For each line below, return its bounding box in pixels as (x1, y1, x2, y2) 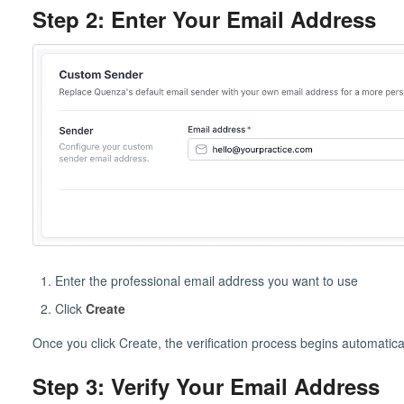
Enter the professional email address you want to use (54, 271, 358, 289)
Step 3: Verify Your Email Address (32, 370, 380, 401)
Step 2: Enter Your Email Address (32, 4, 376, 35)
